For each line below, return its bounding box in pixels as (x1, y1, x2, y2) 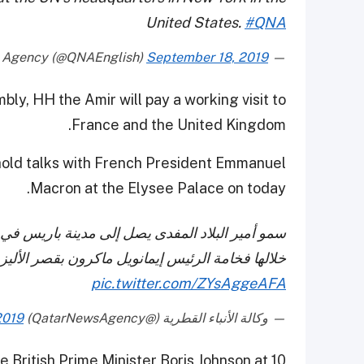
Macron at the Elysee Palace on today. (30, 179, 286, 197)
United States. (145, 13, 245, 31)
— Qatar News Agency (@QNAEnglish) (268, 49, 286, 65)
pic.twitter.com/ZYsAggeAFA (91, 274, 286, 292)
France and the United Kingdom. (71, 115, 286, 133)
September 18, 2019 (146, 49, 268, 65)
